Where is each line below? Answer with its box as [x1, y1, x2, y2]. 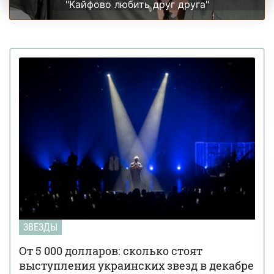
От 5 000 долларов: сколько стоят [19, 243, 202, 258]
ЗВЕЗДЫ [23, 221, 57, 233]
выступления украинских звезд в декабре [19, 257, 254, 273]
